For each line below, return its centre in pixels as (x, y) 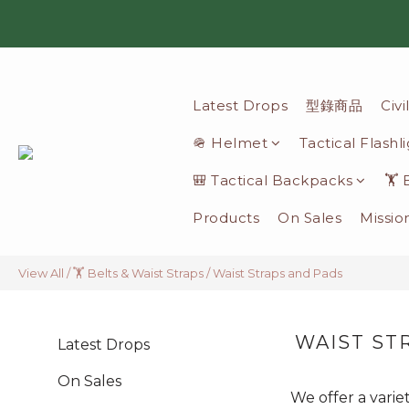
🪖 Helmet (230, 143)
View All (41, 273)
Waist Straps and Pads (278, 273)
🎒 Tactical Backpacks (273, 180)
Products (226, 218)
